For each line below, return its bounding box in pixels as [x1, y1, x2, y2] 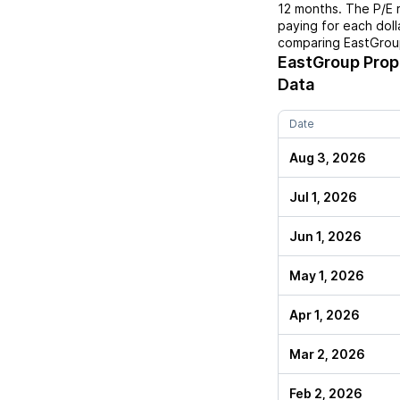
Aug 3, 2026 [289, 150, 366, 165]
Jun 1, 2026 [289, 229, 362, 244]
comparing [278, 35, 344, 50]
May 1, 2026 [289, 268, 364, 283]
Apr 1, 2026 [289, 307, 360, 322]
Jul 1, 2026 [289, 189, 357, 204]
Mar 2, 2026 [289, 346, 365, 362]
